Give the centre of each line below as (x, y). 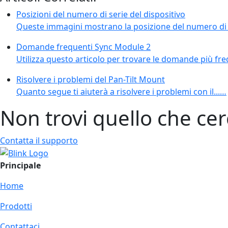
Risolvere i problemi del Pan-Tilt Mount (91, 79)
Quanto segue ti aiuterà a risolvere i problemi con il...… (121, 91)
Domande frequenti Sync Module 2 (83, 47)
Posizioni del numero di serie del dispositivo (101, 14)
